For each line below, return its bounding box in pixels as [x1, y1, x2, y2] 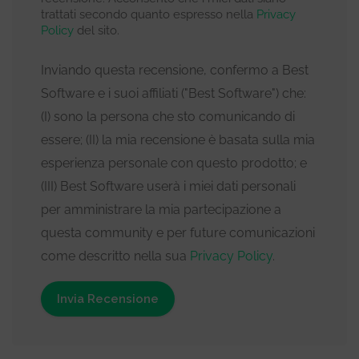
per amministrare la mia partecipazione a [41, 201, 281, 217]
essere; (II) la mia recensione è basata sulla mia [41, 131, 315, 147]
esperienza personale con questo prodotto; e [41, 155, 307, 171]
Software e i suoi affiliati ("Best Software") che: [41, 85, 306, 101]
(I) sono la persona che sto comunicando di [41, 108, 295, 124]
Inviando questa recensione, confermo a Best [41, 62, 309, 78]
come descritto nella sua [41, 248, 190, 264]
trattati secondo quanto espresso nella [41, 6, 256, 22]
